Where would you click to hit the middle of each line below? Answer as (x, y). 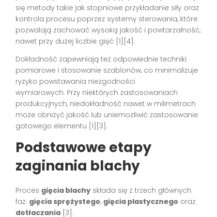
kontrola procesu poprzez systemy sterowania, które (107, 19)
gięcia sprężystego (65, 201)
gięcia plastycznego (141, 201)
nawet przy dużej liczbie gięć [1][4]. (76, 41)
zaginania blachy (78, 166)
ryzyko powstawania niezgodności (76, 81)
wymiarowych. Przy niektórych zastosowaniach (97, 92)
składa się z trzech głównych (141, 190)
